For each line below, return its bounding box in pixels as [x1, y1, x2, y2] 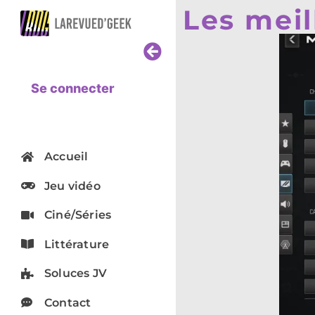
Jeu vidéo [44, 179, 101, 193]
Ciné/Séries [44, 208, 112, 221]
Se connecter [31, 81, 115, 96]
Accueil [44, 150, 89, 163]
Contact [44, 295, 91, 309]
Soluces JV [44, 266, 107, 280]
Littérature [44, 237, 110, 251]
